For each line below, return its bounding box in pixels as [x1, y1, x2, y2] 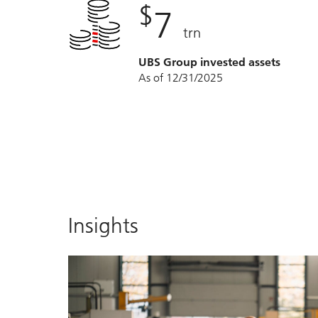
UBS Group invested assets [138, 55, 280, 70]
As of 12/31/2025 [138, 71, 223, 85]
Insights [68, 212, 138, 238]
